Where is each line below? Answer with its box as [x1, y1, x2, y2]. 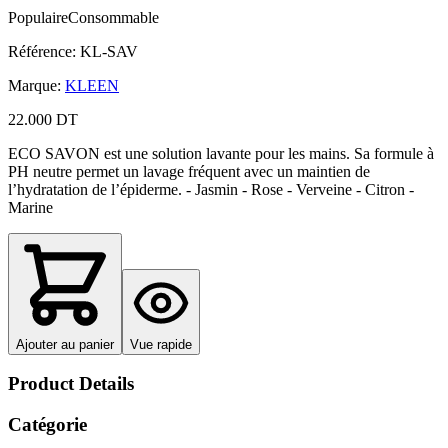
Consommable [68, 8, 159, 26]
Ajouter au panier [16, 336, 114, 352]
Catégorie [8, 413, 87, 435]
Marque [8, 76, 57, 94]
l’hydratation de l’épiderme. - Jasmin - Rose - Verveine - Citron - [8, 180, 414, 198]
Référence [8, 42, 72, 60]
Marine [8, 198, 53, 216]
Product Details [8, 373, 134, 395]
